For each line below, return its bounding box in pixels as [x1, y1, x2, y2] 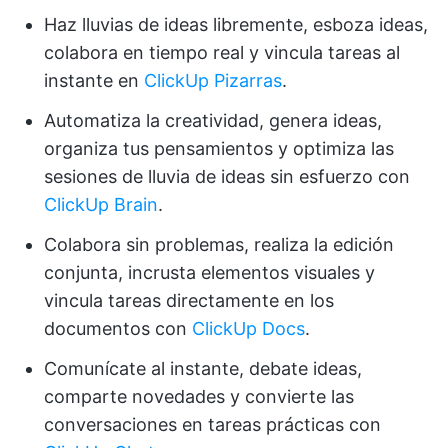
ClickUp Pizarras [144, 70, 282, 92]
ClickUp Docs [192, 318, 305, 340]
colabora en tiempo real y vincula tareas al [44, 42, 400, 64]
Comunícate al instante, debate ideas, [44, 358, 362, 380]
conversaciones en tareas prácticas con [44, 414, 381, 436]
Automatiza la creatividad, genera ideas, [44, 110, 382, 132]
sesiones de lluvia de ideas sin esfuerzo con [44, 166, 410, 188]
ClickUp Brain [44, 194, 158, 216]
